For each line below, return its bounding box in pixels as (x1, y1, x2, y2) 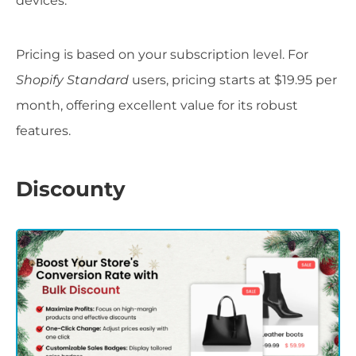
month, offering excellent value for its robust (16, 97, 298, 113)
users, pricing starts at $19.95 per (132, 72, 337, 87)
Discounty (16, 176, 126, 203)
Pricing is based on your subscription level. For (16, 46, 308, 62)
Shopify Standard (16, 72, 132, 87)
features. (16, 122, 71, 138)
